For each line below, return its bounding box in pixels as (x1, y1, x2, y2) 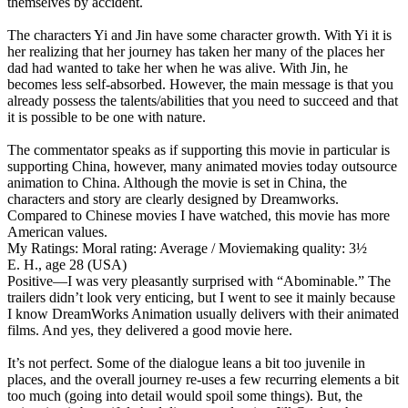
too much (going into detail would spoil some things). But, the (7, 387, 362, 403)
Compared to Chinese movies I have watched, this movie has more (7, 207, 390, 223)
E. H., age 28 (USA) (7, 256, 127, 272)
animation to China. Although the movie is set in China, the (7, 174, 347, 190)
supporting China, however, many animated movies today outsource (7, 158, 397, 174)
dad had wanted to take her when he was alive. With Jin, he (7, 59, 348, 76)
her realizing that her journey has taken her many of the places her (7, 43, 384, 59)
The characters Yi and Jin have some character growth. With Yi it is (7, 26, 392, 43)
